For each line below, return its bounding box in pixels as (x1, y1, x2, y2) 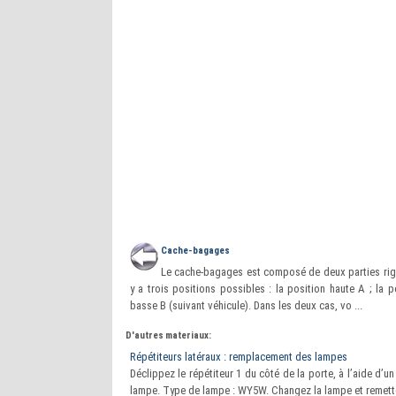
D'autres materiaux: (126, 330, 211, 341)
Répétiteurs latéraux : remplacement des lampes (130, 350, 347, 363)
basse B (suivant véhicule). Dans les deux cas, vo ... (130, 299, 362, 312)
